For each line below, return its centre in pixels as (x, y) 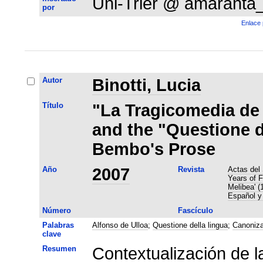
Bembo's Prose (154, 149)
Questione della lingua (190, 225)
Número (56, 210)
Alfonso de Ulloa (120, 225)
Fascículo (195, 210)
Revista (191, 169)
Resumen (59, 248)
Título (53, 105)
